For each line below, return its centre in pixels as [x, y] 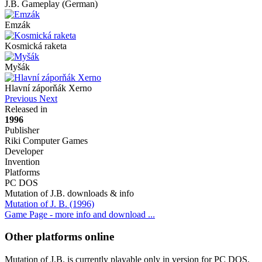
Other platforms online [59, 237]
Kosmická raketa [36, 46]
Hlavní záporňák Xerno [48, 88]
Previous [21, 98]
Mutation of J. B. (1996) [49, 204]
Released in [26, 109]
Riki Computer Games [46, 140]
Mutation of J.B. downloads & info [69, 193]
